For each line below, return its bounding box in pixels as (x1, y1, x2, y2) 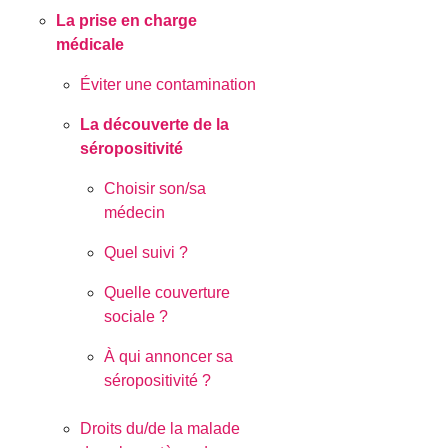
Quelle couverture (104, 284, 231, 302)
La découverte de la (80, 116, 230, 134)
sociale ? (104, 308, 169, 326)
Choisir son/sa (104, 180, 207, 198)
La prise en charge (56, 12, 198, 30)
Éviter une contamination (80, 76, 257, 94)
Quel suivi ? (104, 244, 189, 262)
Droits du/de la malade (80, 420, 241, 438)
